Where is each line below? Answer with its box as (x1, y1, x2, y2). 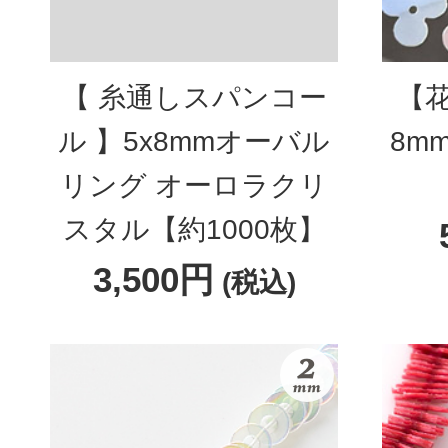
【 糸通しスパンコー (61, 82, 327, 113)
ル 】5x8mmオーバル (58, 126, 331, 157)
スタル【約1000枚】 (62, 214, 326, 245)
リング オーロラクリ (60, 170, 329, 201)
